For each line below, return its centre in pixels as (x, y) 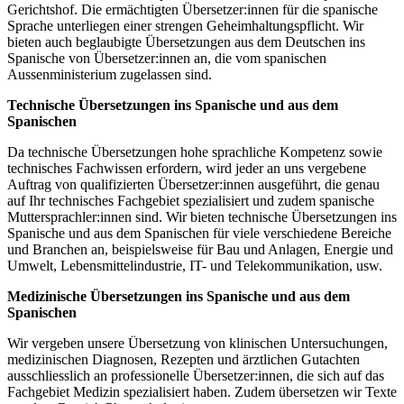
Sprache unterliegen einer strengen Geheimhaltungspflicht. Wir (185, 25)
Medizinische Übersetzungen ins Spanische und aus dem (179, 296)
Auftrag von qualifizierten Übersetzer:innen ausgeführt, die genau (193, 184)
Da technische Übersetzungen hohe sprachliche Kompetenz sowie (195, 151)
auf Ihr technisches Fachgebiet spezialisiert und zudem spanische (191, 200)
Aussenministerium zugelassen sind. (110, 74)
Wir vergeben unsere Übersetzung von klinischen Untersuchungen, (197, 343)
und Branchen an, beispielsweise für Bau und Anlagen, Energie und (200, 249)
